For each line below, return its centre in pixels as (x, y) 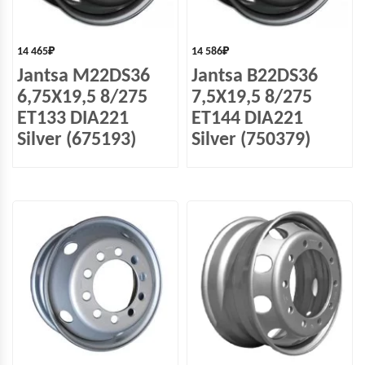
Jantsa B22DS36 (255, 77)
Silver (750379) (251, 140)
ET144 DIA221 (247, 119)
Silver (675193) (77, 140)
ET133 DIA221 (73, 119)
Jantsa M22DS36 (84, 77)
